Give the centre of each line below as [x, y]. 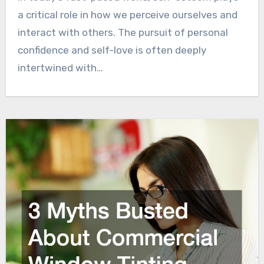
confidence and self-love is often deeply [112, 50]
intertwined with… [60, 68]
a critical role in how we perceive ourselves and [127, 15]
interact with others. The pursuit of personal [123, 32]
